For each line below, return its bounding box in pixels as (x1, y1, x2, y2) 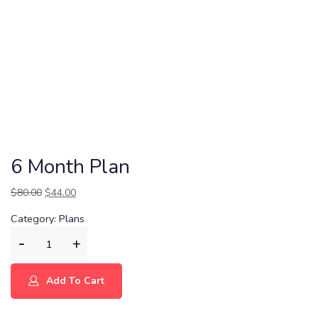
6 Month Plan (11, 153, 130, 180)
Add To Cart (46, 274, 104, 288)
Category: (11, 211, 59, 226)
